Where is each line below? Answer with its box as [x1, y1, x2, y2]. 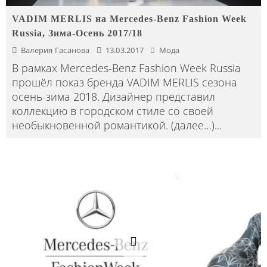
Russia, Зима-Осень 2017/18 [12, 27, 142, 38]
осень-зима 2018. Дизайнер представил [12, 89, 215, 104]
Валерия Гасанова [20, 44, 90, 55]
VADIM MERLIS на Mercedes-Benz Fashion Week [12, 13, 247, 24]
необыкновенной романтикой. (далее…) [12, 117, 215, 132]
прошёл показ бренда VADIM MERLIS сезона [12, 74, 237, 89]
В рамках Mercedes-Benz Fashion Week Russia [12, 60, 241, 75]
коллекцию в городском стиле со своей [12, 103, 213, 118]
